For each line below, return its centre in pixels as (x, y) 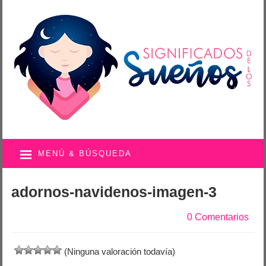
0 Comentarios (218, 217)
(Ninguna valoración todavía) (119, 251)
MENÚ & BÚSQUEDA (85, 153)
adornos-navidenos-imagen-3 (114, 192)
